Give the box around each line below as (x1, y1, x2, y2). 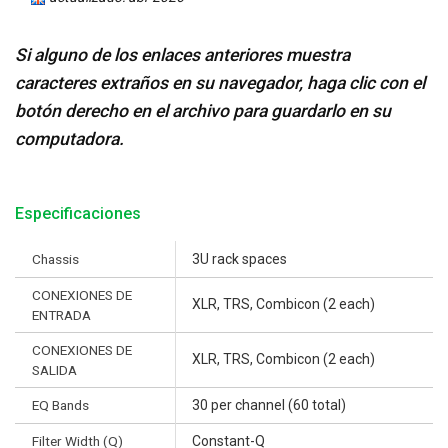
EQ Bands (32, 396, 89, 413)
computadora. (15, 128, 124, 149)
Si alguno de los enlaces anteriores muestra (15, 44, 350, 65)
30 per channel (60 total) (192, 396, 346, 413)
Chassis (32, 250, 79, 267)
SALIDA (32, 361, 77, 378)
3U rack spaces (192, 250, 287, 267)
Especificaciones (15, 203, 141, 223)
